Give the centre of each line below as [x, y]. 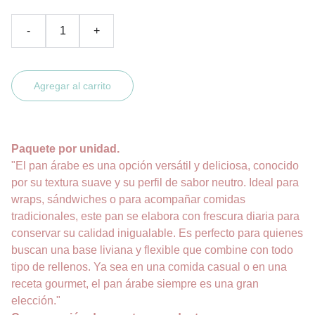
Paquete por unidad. [65, 149]
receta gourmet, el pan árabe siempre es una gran [135, 284]
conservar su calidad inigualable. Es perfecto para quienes [157, 233]
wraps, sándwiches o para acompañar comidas [128, 199]
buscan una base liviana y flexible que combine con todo [152, 250]
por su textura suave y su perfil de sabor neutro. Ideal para [155, 182]
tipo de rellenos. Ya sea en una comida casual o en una [149, 267]
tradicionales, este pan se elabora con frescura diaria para [155, 216]
